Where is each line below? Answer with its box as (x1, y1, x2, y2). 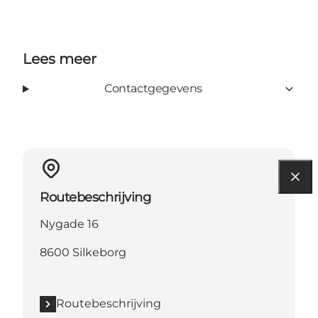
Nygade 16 (40, 217, 99, 231)
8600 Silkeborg (40, 246, 126, 260)
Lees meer (23, 50, 97, 68)
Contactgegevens (104, 82, 202, 96)
